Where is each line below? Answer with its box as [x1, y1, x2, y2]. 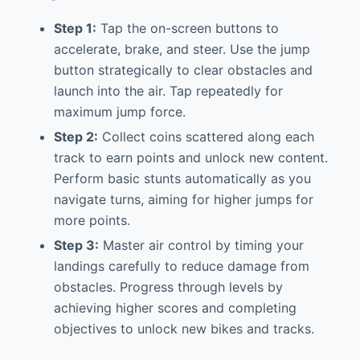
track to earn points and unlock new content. [53, 149, 328, 166]
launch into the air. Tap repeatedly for [53, 83, 283, 100]
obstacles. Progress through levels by [53, 279, 283, 296]
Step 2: [53, 129, 98, 145]
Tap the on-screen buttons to [96, 20, 279, 37]
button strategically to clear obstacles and [53, 62, 313, 79]
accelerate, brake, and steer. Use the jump [53, 41, 310, 58]
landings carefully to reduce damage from [53, 258, 309, 275]
